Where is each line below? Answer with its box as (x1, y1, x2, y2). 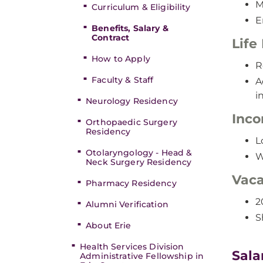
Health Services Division (80, 241, 184, 252)
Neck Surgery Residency (86, 157, 192, 167)
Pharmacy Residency (86, 178, 177, 188)
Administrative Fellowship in (80, 251, 204, 261)
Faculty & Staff (92, 75, 154, 85)
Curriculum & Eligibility (92, 2, 191, 12)
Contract (92, 32, 130, 43)
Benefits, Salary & (92, 23, 168, 33)
